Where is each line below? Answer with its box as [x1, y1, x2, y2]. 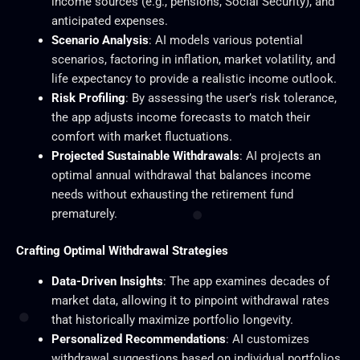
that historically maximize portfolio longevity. [51, 313, 293, 328]
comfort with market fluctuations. [51, 129, 232, 144]
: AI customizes [225, 332, 309, 347]
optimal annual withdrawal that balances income [51, 167, 311, 182]
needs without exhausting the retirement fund [51, 186, 293, 202]
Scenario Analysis [51, 32, 149, 47]
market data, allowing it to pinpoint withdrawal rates [51, 293, 329, 309]
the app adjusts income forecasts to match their [51, 109, 310, 125]
